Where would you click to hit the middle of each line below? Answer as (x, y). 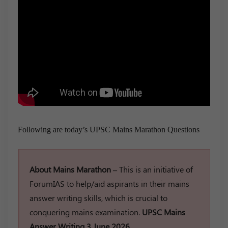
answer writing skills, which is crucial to (98, 197)
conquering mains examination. (86, 212)
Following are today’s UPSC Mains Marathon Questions (109, 129)
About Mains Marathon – (74, 169)
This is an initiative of (156, 169)
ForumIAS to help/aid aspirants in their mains (109, 183)
